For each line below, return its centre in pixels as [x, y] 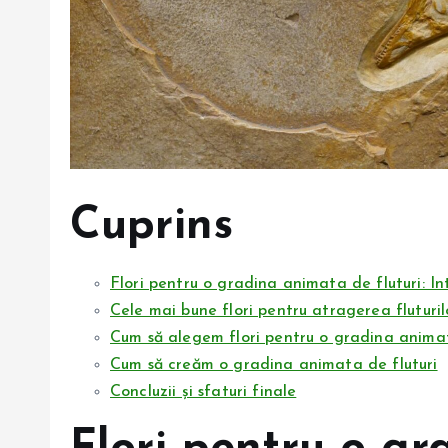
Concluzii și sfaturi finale [203, 391]
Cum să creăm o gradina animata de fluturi [274, 364]
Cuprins [152, 226]
